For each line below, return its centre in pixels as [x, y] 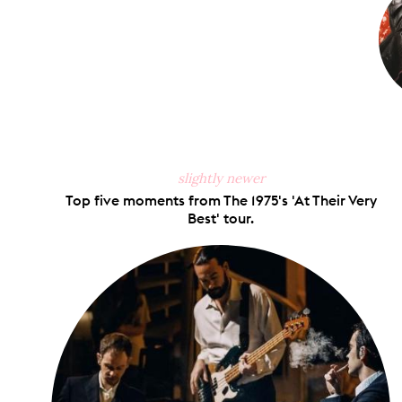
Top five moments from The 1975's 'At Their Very [221, 200]
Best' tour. [221, 218]
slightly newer [221, 178]
